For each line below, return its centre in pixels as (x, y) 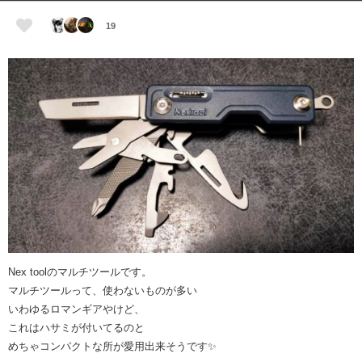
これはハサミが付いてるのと (76, 328)
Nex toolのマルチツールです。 (80, 272)
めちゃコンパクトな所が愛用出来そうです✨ (112, 347)
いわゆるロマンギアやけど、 (76, 309)
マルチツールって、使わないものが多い (103, 291)
